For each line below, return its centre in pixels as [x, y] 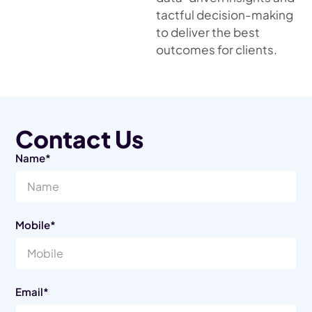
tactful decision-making [225, 15]
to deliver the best [208, 32]
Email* [32, 292]
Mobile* [36, 225]
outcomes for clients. [217, 50]
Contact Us [80, 139]
